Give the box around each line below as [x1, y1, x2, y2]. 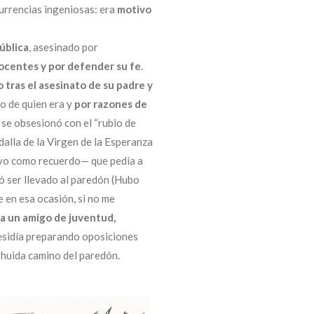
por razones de [74, 97, 147, 111]
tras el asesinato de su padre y [6, 78, 153, 92]
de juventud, [54, 211, 116, 224]
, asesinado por [29, 41, 98, 54]
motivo [117, 3, 151, 16]
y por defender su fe [41, 60, 141, 73]
